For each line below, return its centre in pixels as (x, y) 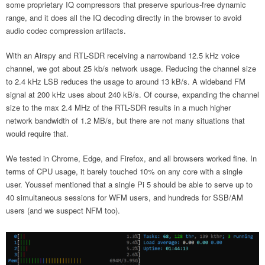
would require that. (37, 133)
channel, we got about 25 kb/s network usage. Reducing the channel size (131, 68)
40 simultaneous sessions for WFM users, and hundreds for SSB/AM (125, 197)
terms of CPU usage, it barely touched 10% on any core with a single (124, 171)
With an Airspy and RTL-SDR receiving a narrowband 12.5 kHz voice (123, 55)
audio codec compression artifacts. (66, 30)
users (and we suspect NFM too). (63, 210)
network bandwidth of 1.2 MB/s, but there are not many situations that (125, 120)
